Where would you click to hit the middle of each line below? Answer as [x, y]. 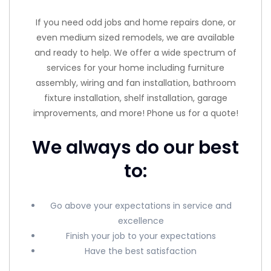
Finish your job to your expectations [141, 236]
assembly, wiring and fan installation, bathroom [135, 83]
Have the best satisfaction [141, 251]
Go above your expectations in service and [141, 205]
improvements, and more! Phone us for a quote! [135, 113]
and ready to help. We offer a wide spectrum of [135, 52]
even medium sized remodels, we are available [135, 37]
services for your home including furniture [135, 67]
